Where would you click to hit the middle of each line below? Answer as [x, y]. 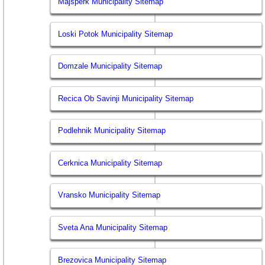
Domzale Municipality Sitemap [110, 66]
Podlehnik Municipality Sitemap [112, 131]
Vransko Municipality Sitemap [109, 195]
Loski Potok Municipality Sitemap [116, 34]
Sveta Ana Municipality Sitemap [113, 228]
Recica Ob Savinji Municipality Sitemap [126, 98]
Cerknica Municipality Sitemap [110, 163]
